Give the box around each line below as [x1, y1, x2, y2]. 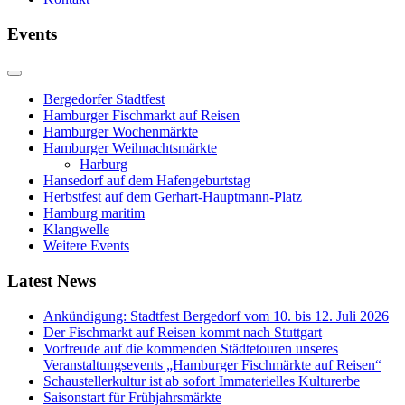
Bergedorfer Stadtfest [43, 91, 165, 108]
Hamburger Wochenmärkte [43, 124, 198, 140]
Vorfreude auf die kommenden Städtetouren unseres [43, 340, 338, 356]
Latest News [7, 271, 96, 291]
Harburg [80, 156, 127, 173]
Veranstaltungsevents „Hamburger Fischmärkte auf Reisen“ [43, 356, 381, 372]
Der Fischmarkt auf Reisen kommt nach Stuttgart [43, 324, 322, 340]
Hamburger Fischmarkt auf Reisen [43, 108, 240, 124]
